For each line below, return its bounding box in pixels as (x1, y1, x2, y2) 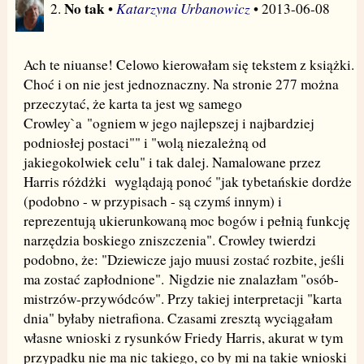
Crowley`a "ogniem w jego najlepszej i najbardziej (23, 113, 314, 132)
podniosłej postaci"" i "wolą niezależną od (23, 132, 266, 152)
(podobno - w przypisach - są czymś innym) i (23, 191, 282, 210)
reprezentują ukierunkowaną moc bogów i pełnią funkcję (23, 210, 350, 230)
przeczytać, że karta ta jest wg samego (23, 93, 242, 113)
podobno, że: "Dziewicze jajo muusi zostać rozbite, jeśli (23, 249, 344, 269)
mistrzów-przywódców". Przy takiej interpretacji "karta (23, 288, 342, 308)
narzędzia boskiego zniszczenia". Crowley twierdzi (23, 230, 316, 249)
